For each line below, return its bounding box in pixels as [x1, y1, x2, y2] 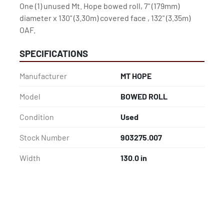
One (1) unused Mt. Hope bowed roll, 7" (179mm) [19, 1, 179, 11]
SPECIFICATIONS [19, 47, 88, 59]
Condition [19, 112, 54, 122]
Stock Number [19, 132, 69, 142]
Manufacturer [19, 71, 67, 81]
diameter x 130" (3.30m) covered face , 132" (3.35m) [19, 13, 190, 23]
